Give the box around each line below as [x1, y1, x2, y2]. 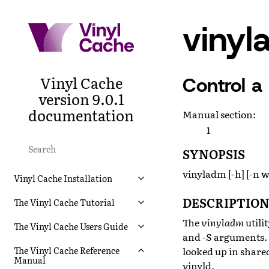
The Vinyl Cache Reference [14, 244, 119, 256]
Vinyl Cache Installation [14, 172, 112, 184]
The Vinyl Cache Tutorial [14, 196, 115, 208]
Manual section [183, 106, 253, 121]
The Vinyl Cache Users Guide [14, 220, 128, 232]
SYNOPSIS [183, 144, 245, 163]
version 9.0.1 [38, 88, 124, 109]
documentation [28, 104, 134, 125]
